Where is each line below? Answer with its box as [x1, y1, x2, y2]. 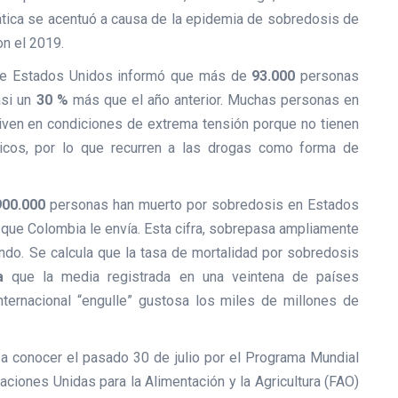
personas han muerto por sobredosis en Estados [45, 196, 359, 213]
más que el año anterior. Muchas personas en [72, 92, 360, 108]
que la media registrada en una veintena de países [3, 268, 359, 285]
